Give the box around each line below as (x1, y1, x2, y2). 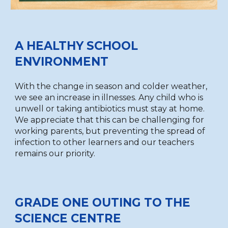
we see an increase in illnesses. (15, 93, 139, 102)
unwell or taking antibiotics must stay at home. (15, 104, 205, 113)
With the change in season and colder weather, (15, 81, 208, 91)
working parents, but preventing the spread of (15, 126, 206, 136)
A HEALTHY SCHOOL (15, 39, 138, 53)
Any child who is (138, 93, 204, 102)
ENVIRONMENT (15, 54, 109, 69)
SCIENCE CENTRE (15, 211, 122, 225)
